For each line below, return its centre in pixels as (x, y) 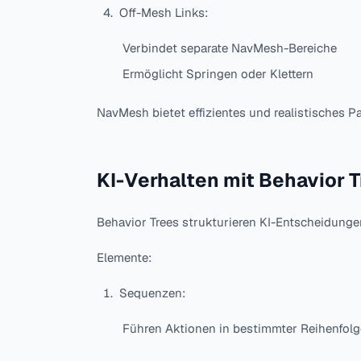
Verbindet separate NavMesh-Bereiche (230, 48)
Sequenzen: (152, 293)
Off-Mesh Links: (164, 13)
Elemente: (124, 258)
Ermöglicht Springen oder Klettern (218, 74)
